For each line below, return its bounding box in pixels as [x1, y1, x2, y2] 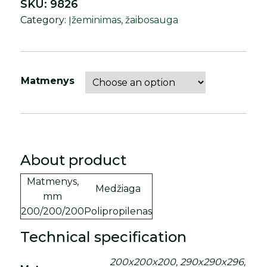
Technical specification [20, 228, 187, 246]
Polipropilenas [84, 205, 153, 217]
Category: [20, 14, 69, 26]
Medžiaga [95, 182, 141, 194]
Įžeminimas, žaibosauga [69, 14, 179, 26]
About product [20, 151, 127, 169]
